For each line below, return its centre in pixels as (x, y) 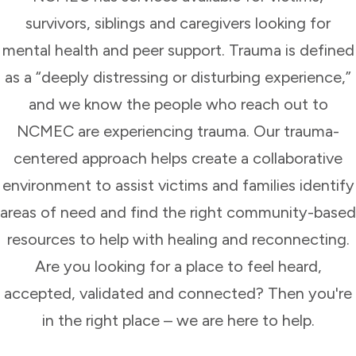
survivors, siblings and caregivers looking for (178, 23)
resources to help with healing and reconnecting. (178, 239)
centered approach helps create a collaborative (178, 158)
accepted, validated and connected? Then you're (178, 293)
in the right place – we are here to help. (178, 320)
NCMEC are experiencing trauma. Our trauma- (178, 131)
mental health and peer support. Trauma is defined (178, 50)
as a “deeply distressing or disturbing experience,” (178, 77)
